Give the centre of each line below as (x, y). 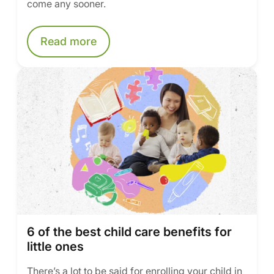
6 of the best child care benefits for (129, 232)
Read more (68, 41)
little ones (55, 246)
